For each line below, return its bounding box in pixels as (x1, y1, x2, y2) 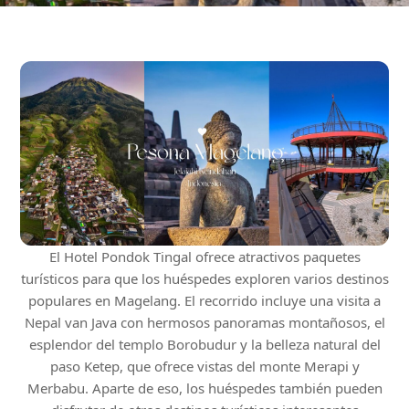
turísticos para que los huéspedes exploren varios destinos (20, 268, 389, 288)
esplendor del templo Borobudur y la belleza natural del (28, 334, 381, 353)
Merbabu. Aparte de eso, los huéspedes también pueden (26, 378, 383, 397)
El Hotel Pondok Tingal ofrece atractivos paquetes (48, 246, 361, 266)
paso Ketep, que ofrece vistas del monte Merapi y (49, 356, 360, 375)
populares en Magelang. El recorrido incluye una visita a (28, 290, 381, 309)
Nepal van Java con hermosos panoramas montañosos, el (24, 312, 385, 331)
